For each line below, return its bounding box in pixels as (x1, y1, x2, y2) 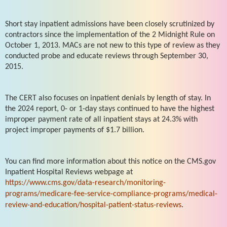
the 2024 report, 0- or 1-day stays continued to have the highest (5, 104, 214, 113)
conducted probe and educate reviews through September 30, (5, 52, 208, 60)
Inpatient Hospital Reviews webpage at (5, 168, 133, 176)
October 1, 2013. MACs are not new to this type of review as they (5, 41, 220, 50)
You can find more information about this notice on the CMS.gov (5, 157, 216, 166)
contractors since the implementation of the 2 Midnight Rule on (5, 30, 215, 39)
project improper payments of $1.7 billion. (5, 126, 144, 134)
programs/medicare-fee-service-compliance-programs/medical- (5, 190, 217, 198)
